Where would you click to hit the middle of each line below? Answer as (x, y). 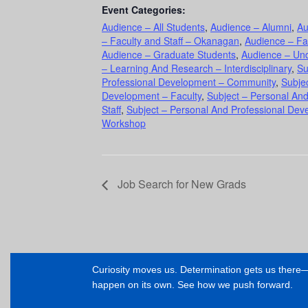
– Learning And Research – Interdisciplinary (197, 68)
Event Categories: (144, 10)
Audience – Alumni (251, 27)
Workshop (124, 123)
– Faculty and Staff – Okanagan (170, 41)
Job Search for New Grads (180, 184)
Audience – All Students (153, 27)
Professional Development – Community (189, 82)
